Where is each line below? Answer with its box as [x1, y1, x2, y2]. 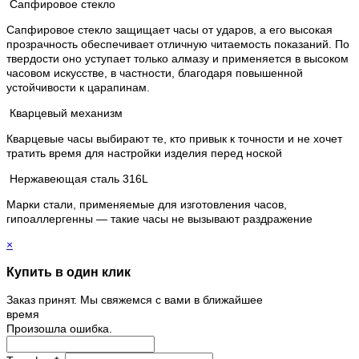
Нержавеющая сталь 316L [10, 171, 148, 185]
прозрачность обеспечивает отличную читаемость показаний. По [6, 37, 349, 50]
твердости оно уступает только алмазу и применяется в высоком [6, 51, 349, 65]
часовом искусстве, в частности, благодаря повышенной [6, 66, 303, 79]
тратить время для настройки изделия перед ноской [6, 146, 282, 159]
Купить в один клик [6, 264, 131, 280]
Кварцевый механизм [10, 106, 123, 119]
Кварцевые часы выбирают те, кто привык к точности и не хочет [6, 131, 342, 145]
